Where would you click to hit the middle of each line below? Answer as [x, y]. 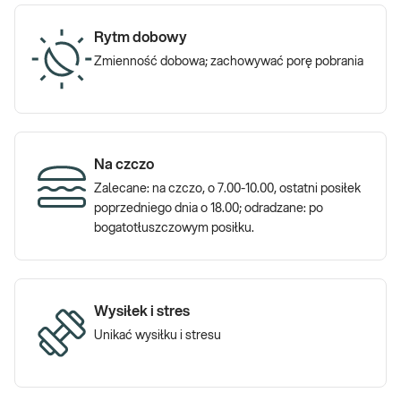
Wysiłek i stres [142, 311]
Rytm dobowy [141, 38]
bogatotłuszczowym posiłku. [174, 228]
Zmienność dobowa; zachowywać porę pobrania [229, 62]
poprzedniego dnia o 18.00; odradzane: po [209, 209]
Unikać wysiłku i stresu [158, 336]
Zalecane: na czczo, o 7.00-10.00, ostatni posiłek [227, 189]
